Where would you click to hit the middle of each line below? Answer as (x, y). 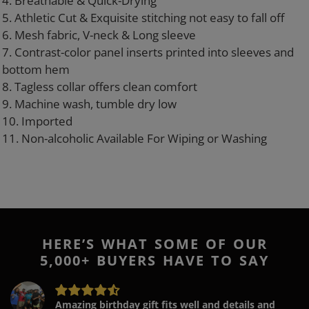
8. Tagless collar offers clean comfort (101, 87)
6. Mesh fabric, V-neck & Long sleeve (100, 35)
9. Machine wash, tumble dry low (91, 104)
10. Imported (39, 121)
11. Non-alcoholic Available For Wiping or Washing (134, 139)
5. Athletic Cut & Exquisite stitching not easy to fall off (144, 18)
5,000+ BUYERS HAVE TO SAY (154, 261)
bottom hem (37, 70)
